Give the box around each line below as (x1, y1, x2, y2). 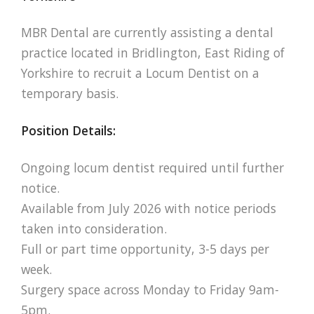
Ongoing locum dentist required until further (21, 158, 284, 176)
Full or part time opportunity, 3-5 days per (21, 240, 269, 257)
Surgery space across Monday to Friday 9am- (21, 280, 279, 298)
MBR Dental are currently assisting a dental (21, 24, 273, 41)
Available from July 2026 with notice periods (21, 199, 276, 217)
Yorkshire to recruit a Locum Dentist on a (21, 64, 259, 82)
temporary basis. (21, 85, 118, 102)
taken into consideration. (21, 219, 167, 237)
